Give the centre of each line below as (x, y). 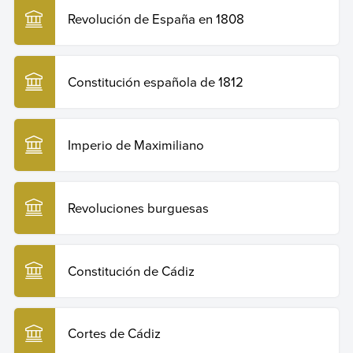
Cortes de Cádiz (114, 333)
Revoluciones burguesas (138, 207)
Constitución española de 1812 (155, 82)
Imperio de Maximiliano (136, 145)
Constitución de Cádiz (131, 270)
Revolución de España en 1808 (156, 19)
